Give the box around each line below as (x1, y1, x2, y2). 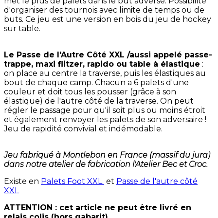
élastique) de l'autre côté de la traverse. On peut (4, 96, 194, 106)
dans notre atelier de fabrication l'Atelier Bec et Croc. (4, 160, 208, 169)
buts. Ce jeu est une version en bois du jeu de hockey (4, 15, 211, 24)
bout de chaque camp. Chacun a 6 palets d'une (4, 78, 189, 88)
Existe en (4, 177, 41, 186)
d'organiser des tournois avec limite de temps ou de (4, 5, 204, 15)
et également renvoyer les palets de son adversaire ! (4, 115, 206, 125)
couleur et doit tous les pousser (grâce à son (4, 87, 176, 97)
